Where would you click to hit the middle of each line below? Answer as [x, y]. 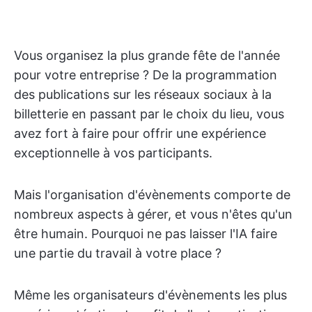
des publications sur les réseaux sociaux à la [143, 94]
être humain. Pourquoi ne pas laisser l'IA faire [146, 234]
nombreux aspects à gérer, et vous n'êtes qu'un [153, 214]
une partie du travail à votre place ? [118, 253]
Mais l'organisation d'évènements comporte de [152, 195]
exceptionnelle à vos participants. [113, 153]
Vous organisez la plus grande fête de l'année [147, 55]
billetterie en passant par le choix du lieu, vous [149, 114]
